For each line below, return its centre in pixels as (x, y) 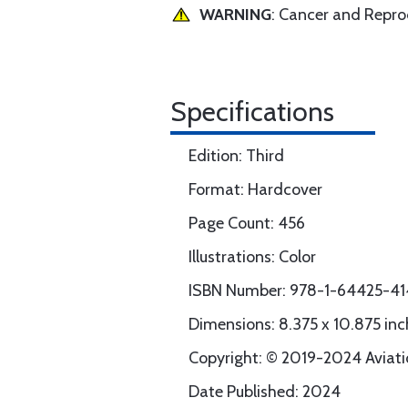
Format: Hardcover (255, 189)
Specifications (252, 112)
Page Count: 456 (247, 223)
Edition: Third (236, 156)
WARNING (235, 15)
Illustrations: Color (252, 257)
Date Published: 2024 (265, 392)
